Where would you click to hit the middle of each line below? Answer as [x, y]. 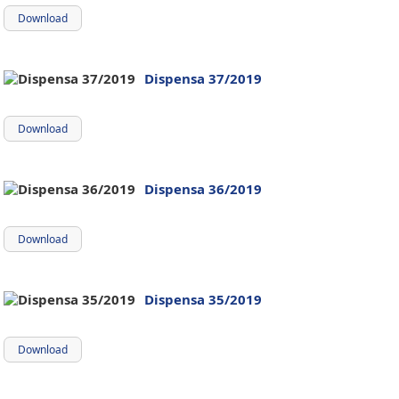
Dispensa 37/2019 [203, 78]
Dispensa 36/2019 [203, 189]
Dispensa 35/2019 [203, 299]
